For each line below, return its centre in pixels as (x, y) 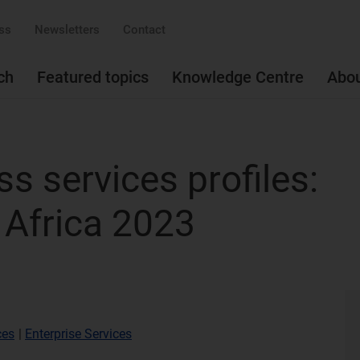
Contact (144, 30)
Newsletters (67, 30)
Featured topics (93, 77)
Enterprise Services (78, 334)
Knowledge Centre (238, 77)
